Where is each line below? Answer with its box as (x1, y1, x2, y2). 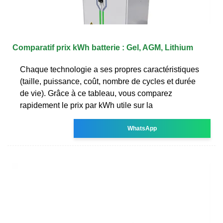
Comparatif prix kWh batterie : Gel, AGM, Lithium (12, 43, 193, 52)
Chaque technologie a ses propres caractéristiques (20, 65, 199, 74)
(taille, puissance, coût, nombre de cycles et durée (20, 77, 196, 86)
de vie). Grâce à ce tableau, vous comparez (20, 89, 172, 98)
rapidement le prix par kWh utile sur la (20, 101, 153, 110)
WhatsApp (127, 124, 157, 132)
